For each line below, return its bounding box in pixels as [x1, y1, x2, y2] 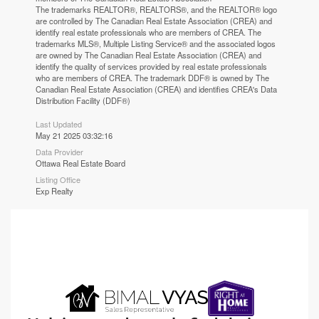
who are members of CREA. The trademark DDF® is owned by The [36, 72, 270, 84]
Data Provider [36, 146, 84, 158]
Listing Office [36, 174, 81, 186]
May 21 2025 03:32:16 [36, 130, 113, 142]
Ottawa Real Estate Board [36, 157, 126, 169]
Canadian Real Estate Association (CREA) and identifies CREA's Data [36, 83, 278, 95]
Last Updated [36, 118, 83, 130]
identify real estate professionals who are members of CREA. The [36, 26, 262, 38]
